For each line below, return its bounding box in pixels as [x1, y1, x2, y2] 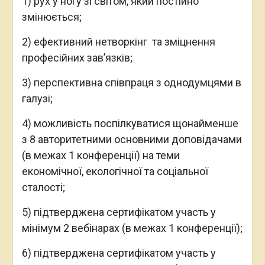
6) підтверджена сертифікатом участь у [21, 247, 216, 260]
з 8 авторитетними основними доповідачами [21, 133, 242, 146]
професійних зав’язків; [21, 51, 132, 64]
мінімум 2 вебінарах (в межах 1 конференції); [21, 222, 243, 235]
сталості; [21, 181, 65, 194]
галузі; [21, 92, 53, 105]
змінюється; [21, 11, 82, 24]
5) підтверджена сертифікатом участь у [21, 206, 216, 219]
